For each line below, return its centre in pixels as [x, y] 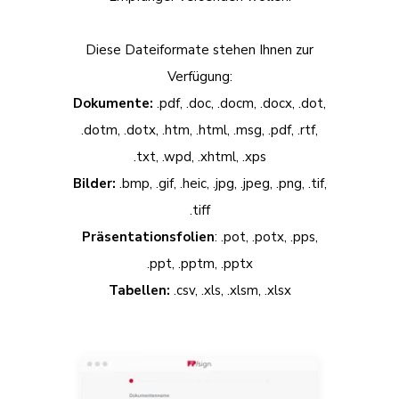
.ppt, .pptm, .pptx [199, 264]
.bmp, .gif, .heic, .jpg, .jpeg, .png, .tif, [223, 184]
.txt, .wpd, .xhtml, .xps [199, 157]
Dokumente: [113, 104]
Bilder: [94, 184]
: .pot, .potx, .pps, [266, 237]
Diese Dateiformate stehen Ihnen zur [199, 50]
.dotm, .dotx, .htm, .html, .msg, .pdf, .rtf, [199, 130]
